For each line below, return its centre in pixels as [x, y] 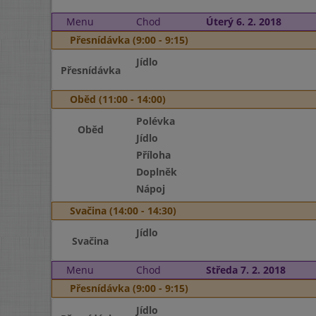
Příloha [153, 155]
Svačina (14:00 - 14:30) [123, 211]
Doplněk [156, 172]
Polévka [155, 121]
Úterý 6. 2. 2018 [243, 22]
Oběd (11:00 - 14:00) [118, 99]
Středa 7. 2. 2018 [245, 270]
